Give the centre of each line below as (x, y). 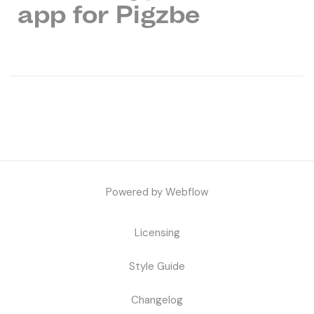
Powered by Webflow (157, 192)
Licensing (157, 233)
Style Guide (157, 266)
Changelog (157, 300)
